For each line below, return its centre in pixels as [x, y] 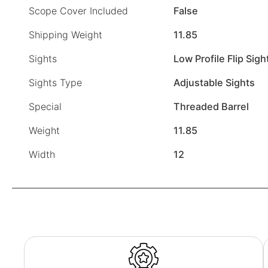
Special [45, 106]
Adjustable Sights [214, 82]
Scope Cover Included [78, 10]
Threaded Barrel [211, 106]
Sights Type [55, 82]
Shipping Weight [66, 34]
